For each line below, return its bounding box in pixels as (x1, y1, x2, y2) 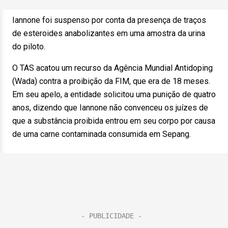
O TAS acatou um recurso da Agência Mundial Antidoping (12, 63, 213, 73)
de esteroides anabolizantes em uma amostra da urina (12, 28, 205, 38)
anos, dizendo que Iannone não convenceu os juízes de (12, 103, 208, 112)
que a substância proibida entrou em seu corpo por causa (12, 116, 215, 126)
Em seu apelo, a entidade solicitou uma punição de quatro (12, 90, 216, 99)
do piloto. (12, 42, 51, 51)
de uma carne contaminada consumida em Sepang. (12, 129, 197, 139)
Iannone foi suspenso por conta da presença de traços (12, 15, 206, 25)
